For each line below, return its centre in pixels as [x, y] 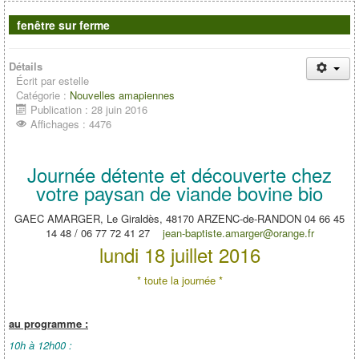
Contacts [38, 16]
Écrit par [37, 81]
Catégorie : [43, 95]
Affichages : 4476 [71, 124]
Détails [26, 66]
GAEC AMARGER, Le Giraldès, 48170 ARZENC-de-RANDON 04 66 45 [179, 218]
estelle [74, 81]
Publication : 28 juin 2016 [89, 109]
